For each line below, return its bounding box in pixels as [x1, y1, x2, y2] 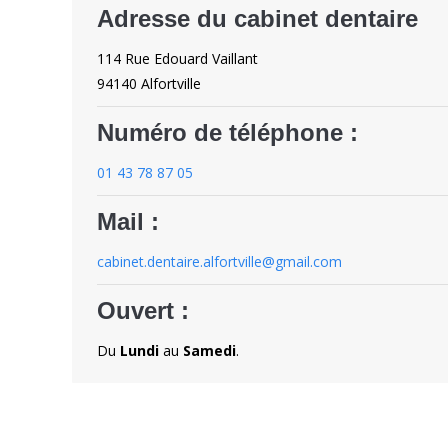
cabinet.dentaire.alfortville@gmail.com [97, 252, 342, 271]
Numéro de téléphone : [97, 119, 358, 146]
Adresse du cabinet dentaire [97, 5, 418, 32]
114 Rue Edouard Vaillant [97, 49, 258, 68]
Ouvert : [97, 297, 189, 324]
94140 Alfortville [97, 74, 201, 93]
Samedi [183, 341, 236, 360]
